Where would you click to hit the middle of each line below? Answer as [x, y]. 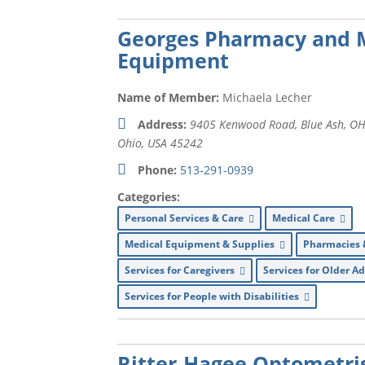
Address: [163, 124]
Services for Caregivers [182, 270]
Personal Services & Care [187, 218]
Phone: [158, 170]
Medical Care [306, 218]
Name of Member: [169, 97]
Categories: [149, 197]
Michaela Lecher [268, 97]
